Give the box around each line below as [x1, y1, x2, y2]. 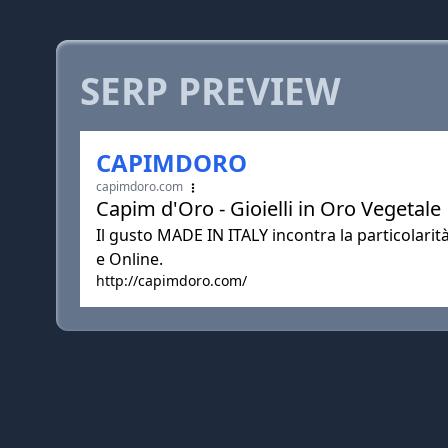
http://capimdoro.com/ [96, 271, 247, 290]
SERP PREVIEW [80, 66, 341, 116]
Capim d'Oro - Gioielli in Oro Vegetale [96, 195, 441, 222]
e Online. [96, 248, 163, 270]
